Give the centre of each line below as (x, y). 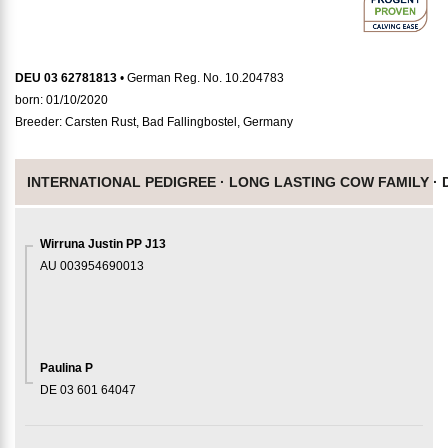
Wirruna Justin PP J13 (103, 244)
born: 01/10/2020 (61, 100)
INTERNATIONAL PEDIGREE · (128, 181)
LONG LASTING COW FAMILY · (335, 181)
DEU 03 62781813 (67, 78)
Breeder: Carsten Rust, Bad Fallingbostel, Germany (154, 122)
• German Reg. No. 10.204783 (202, 78)
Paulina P (66, 368)
